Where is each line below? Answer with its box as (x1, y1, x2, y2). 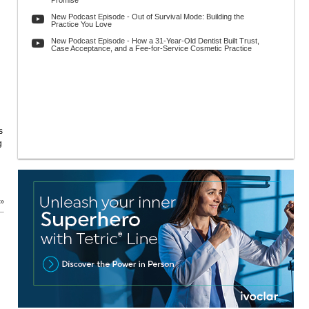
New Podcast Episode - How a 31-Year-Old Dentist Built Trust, (51, 37, 259, 45)
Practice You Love (51, 20, 112, 28)
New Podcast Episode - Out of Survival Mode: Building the (51, 12, 244, 21)
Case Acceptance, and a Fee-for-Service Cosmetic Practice (51, 44, 252, 52)
